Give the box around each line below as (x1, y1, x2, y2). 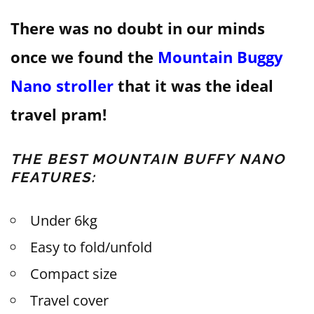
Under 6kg (30, 210, 97, 230)
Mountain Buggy (158, 46, 283, 67)
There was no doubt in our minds (11, 17, 265, 39)
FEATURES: (11, 168, 96, 186)
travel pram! (11, 103, 111, 125)
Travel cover (30, 290, 109, 310)
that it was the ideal (114, 74, 273, 96)
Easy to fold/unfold (30, 237, 152, 257)
